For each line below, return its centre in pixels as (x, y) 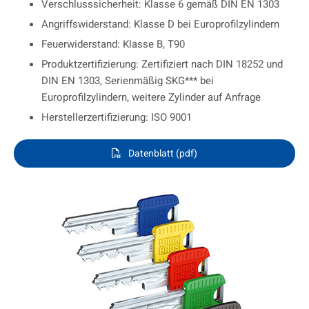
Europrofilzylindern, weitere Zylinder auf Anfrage (151, 98)
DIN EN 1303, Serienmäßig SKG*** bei (128, 81)
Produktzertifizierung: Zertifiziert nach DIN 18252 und (162, 64)
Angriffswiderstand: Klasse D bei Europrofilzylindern (160, 24)
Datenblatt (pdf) (163, 154)
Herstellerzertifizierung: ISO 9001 (117, 118)
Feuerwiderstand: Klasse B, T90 (113, 44)
